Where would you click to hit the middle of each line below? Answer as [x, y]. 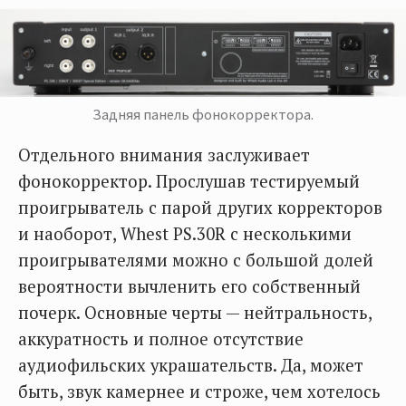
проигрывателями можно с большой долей [196, 261]
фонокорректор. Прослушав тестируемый [189, 182]
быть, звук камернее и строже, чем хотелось [199, 392]
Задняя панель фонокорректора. [203, 115]
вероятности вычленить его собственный [189, 287]
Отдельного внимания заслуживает [164, 155]
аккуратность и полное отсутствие [161, 339]
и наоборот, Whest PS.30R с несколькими [185, 234]
